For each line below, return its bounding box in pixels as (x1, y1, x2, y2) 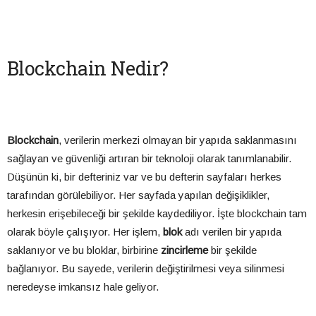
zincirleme (161, 244, 208, 257)
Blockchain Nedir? (7, 56, 169, 81)
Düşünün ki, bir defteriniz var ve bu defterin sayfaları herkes (7, 171, 281, 183)
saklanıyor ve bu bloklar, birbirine (7, 244, 161, 257)
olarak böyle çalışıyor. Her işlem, (7, 226, 163, 238)
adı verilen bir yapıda (182, 226, 281, 238)
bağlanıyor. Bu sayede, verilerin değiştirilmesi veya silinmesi (7, 262, 284, 275)
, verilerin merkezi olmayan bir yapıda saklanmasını (59, 134, 297, 147)
